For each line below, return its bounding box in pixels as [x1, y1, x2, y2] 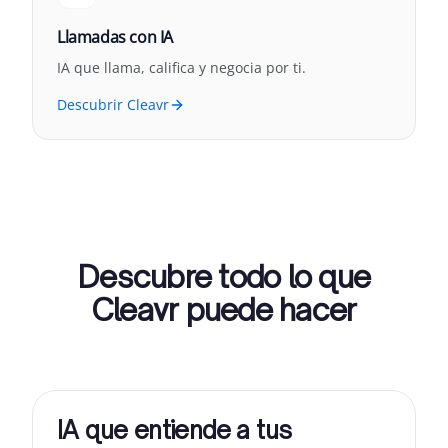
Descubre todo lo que [78, 258, 370, 295]
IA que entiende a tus [57, 415, 292, 445]
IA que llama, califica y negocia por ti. [57, 58, 306, 77]
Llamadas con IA [57, 26, 173, 48]
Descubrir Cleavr [57, 95, 169, 114]
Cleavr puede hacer [91, 291, 357, 328]
